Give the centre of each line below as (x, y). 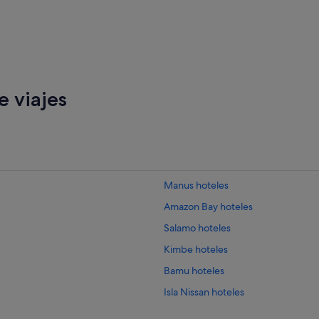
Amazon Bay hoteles (208, 206)
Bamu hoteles (194, 270)
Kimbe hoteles (196, 249)
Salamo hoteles (197, 228)
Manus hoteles (196, 185)
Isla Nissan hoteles (204, 292)
